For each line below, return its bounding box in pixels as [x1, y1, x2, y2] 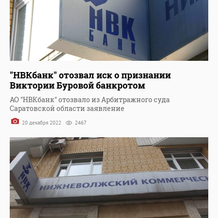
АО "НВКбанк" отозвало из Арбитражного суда [10, 95, 170, 105]
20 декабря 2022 [20, 119, 63, 127]
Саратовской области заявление [10, 104, 125, 113]
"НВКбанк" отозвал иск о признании [10, 69, 171, 81]
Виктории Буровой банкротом [10, 79, 145, 91]
